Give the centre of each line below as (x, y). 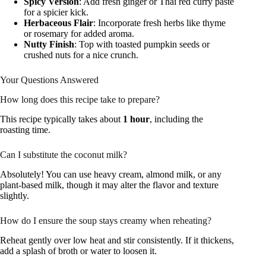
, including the (176, 119)
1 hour (136, 119)
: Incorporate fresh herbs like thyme (159, 23)
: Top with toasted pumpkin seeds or (142, 45)
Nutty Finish (49, 45)
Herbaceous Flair (58, 23)
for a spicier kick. (56, 12)
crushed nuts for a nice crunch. (81, 55)
